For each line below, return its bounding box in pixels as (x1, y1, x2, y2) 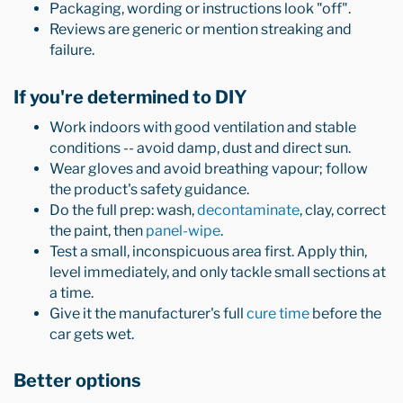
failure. (49, 41, 94, 59)
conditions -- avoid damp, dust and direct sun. (49, 139, 351, 157)
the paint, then (49, 221, 146, 239)
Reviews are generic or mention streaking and (49, 21, 352, 39)
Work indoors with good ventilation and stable (49, 118, 356, 136)
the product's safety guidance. (49, 180, 249, 198)
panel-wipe (146, 221, 220, 239)
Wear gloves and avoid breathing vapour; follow (49, 159, 368, 177)
